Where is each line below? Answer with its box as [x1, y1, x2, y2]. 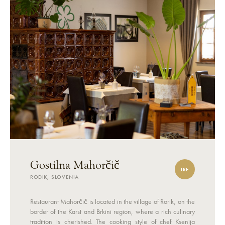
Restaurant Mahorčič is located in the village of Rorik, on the [30, 197, 195, 206]
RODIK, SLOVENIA [30, 173, 79, 181]
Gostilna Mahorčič [30, 158, 120, 172]
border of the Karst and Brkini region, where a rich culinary [30, 207, 195, 216]
